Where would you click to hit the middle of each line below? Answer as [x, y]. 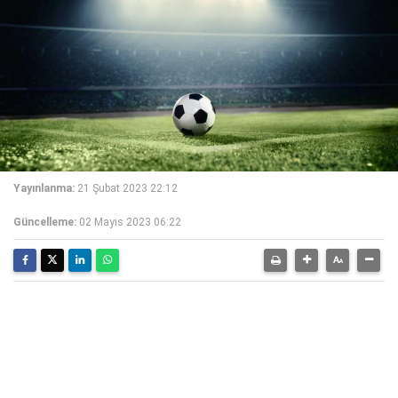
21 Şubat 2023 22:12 [127, 188]
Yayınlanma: [44, 188]
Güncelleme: [45, 222]
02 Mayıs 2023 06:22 [130, 222]
